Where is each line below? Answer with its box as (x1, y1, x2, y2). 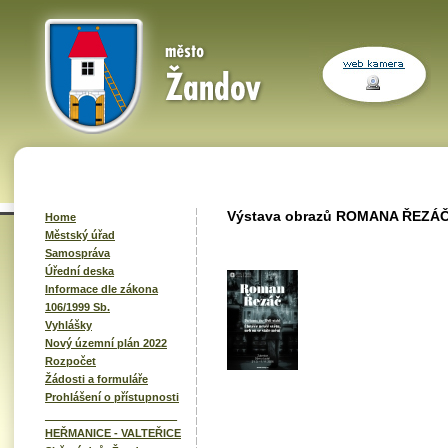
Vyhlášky (45, 319, 92, 331)
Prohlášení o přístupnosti (45, 391, 179, 403)
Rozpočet (45, 355, 96, 367)
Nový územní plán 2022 (45, 337, 167, 349)
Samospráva (45, 247, 110, 259)
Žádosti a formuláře (45, 373, 148, 385)
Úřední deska (45, 265, 114, 277)
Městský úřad (45, 229, 115, 241)
